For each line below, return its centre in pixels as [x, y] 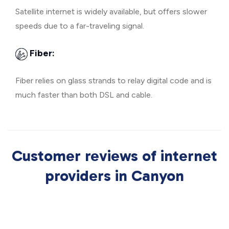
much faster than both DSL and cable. [84, 95]
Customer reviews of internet [114, 156]
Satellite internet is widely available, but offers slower [111, 12]
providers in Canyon [114, 176]
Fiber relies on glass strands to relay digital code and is [113, 81]
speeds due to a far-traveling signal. [80, 26]
